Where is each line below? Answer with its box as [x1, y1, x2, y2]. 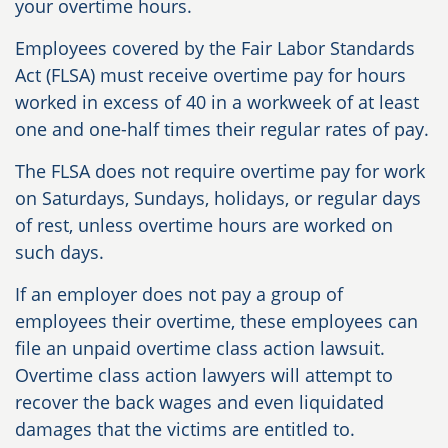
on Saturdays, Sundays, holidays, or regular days [15, 186, 421, 211]
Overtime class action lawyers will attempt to [15, 363, 393, 388]
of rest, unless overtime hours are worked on [15, 213, 393, 238]
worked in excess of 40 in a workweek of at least [15, 90, 419, 115]
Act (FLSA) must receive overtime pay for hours [15, 63, 406, 88]
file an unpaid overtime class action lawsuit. [15, 336, 385, 361]
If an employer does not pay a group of [15, 282, 343, 307]
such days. [15, 240, 104, 265]
